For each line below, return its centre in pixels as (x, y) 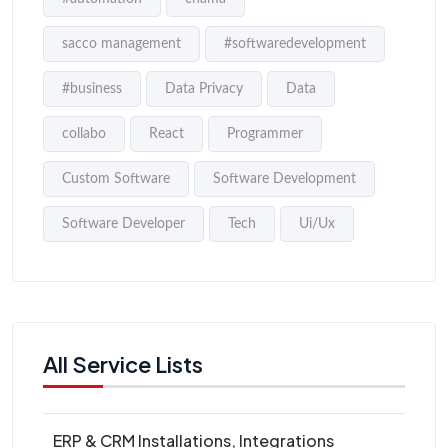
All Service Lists (123, 364)
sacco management (121, 44)
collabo (84, 134)
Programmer (265, 134)
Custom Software (116, 179)
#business (92, 89)
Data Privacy (204, 89)
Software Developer (123, 224)
